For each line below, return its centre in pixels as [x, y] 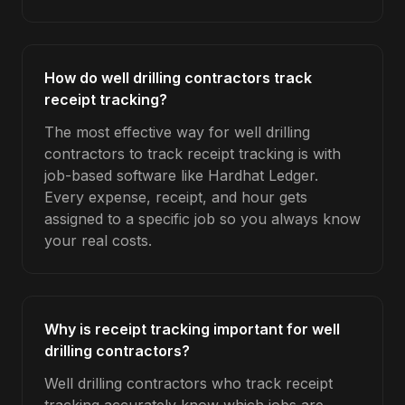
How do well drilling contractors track [178, 78]
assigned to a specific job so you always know [202, 219]
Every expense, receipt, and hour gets [176, 197]
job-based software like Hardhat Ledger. [181, 175]
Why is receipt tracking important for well [192, 329]
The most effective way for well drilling [177, 132]
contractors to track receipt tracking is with [193, 154]
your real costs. [98, 240]
